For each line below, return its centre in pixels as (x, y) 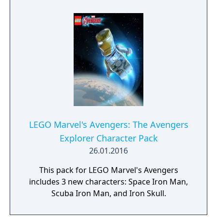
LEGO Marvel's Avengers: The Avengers (108, 124)
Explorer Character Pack (108, 138)
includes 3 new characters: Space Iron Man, (108, 182)
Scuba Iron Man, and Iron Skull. (108, 193)
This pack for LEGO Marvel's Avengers (108, 170)
